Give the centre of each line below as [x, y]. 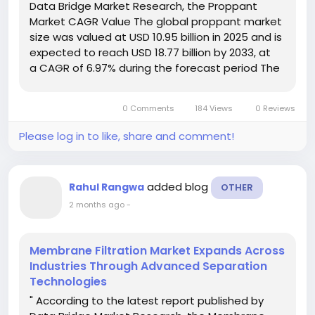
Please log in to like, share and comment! [127, 136]
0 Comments [148, 109]
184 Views [214, 109]
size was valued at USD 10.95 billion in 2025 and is [156, 37]
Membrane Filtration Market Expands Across [157, 251]
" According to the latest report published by [147, 301]
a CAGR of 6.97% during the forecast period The [155, 68]
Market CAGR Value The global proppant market [156, 22]
